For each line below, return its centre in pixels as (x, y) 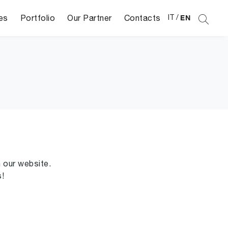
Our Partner (90, 18)
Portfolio (38, 18)
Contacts (142, 18)
